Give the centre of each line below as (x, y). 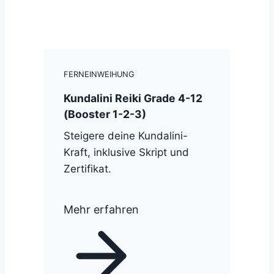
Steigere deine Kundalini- (126, 136)
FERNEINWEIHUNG (99, 75)
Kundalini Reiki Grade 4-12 (133, 98)
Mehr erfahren (101, 210)
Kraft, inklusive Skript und (126, 153)
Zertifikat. (87, 169)
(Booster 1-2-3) (105, 114)
